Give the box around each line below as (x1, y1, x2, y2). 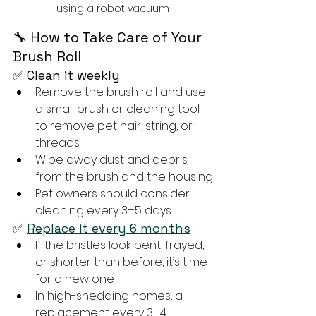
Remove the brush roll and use (35, 84, 209, 101)
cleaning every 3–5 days (35, 202, 171, 219)
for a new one (35, 271, 114, 288)
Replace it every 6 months (27, 220, 190, 237)
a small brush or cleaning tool (35, 101, 202, 118)
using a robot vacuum (56, 1, 169, 16)
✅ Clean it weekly (13, 67, 120, 84)
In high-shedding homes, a (35, 288, 186, 305)
